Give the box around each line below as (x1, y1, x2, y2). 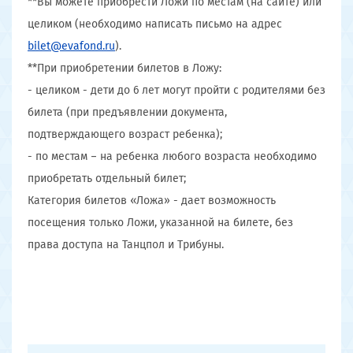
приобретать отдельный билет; (28, 172, 186, 185)
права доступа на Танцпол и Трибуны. (28, 238, 224, 251)
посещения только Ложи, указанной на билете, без (28, 216, 293, 229)
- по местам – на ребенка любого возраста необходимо (28, 150, 317, 163)
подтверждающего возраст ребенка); (28, 128, 222, 141)
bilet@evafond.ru (28, 39, 115, 53)
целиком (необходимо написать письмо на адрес (28, 17, 282, 31)
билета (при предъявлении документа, (28, 106, 227, 119)
